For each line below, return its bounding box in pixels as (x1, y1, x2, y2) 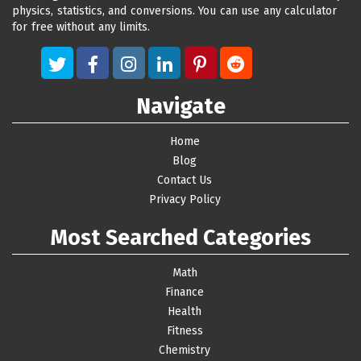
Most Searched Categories (50, 224, 311, 251)
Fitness (166, 323, 203, 338)
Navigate (135, 93, 226, 119)
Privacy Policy (148, 192, 221, 206)
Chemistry (159, 342, 210, 357)
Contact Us (157, 172, 212, 187)
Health (168, 304, 201, 318)
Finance (165, 284, 204, 299)
